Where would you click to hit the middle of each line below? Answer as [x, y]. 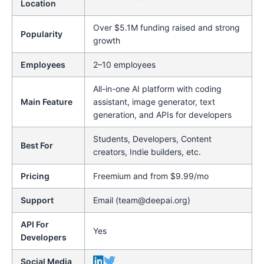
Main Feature [47, 102]
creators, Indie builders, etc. [147, 152]
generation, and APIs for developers [162, 115]
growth [107, 41]
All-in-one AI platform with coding [157, 89]
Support [37, 200]
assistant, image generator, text [154, 102]
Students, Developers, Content [152, 139]
